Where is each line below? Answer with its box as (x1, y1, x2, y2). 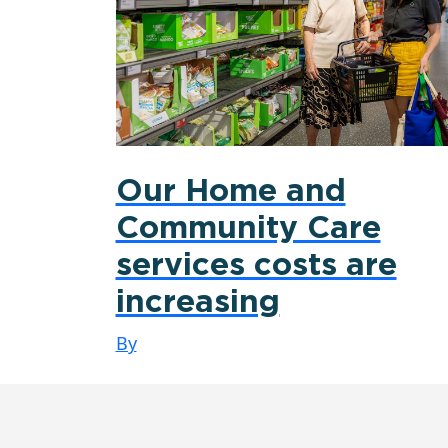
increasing (115, 287, 280, 319)
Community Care (115, 213, 381, 245)
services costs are (115, 250, 397, 282)
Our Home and (115, 176, 346, 208)
